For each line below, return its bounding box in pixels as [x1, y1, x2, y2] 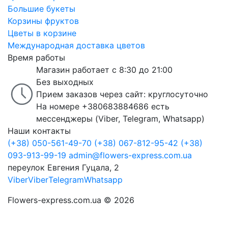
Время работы [8, 52, 65, 63]
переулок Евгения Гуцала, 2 [8, 162, 119, 173]
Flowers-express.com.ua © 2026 [8, 195, 134, 205]
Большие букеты [8, 4, 75, 14]
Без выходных [36, 77, 94, 87]
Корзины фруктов [8, 16, 79, 26]
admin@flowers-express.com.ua [69, 150, 192, 160]
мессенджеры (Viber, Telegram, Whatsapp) [36, 113, 205, 124]
